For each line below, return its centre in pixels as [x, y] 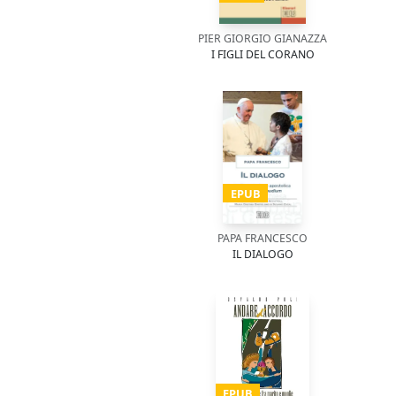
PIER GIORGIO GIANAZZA [263, 38]
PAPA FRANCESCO [263, 238]
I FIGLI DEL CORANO [263, 54]
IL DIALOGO [263, 254]
